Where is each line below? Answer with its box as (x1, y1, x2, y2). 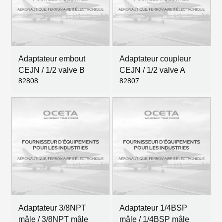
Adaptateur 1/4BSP (119, 204, 187, 212)
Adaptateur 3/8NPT (18, 204, 86, 212)
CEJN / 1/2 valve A (119, 66, 185, 74)
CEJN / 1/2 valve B (18, 66, 85, 74)
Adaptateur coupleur (119, 55, 191, 63)
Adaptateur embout (18, 55, 85, 63)
